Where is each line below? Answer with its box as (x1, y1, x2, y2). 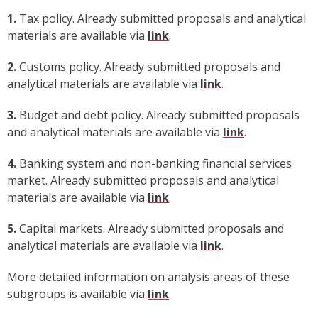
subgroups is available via (7, 286, 148, 302)
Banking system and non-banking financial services (16, 155, 292, 172)
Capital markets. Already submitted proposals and (16, 221, 284, 237)
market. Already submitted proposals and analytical (7, 172, 279, 189)
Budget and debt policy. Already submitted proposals (16, 107, 300, 124)
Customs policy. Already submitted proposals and (16, 59, 280, 75)
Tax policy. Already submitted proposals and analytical (16, 11, 306, 27)
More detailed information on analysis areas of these (7, 269, 290, 285)
